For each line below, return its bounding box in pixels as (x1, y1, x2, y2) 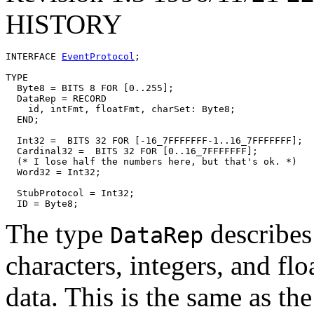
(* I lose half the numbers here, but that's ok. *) (6, 156, 297, 167)
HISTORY (6, 8, 122, 39)
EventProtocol (62, 50, 135, 62)
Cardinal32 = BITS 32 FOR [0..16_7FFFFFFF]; (6, 145, 258, 156)
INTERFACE (6, 50, 62, 62)
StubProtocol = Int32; (6, 187, 135, 198)
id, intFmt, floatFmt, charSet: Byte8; (6, 103, 235, 114)
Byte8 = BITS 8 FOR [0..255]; (6, 82, 174, 93)
